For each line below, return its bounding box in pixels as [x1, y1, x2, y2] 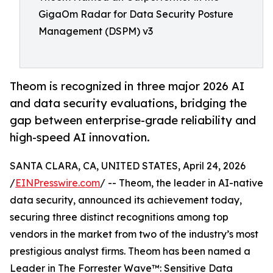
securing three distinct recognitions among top [10, 211, 229, 224]
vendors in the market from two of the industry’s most [10, 228, 258, 241]
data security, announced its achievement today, [10, 194, 242, 207]
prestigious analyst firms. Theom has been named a [10, 245, 250, 258]
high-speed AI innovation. [10, 130, 150, 144]
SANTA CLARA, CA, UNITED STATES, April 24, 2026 [10, 160, 246, 172]
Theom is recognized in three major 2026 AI [10, 79, 244, 93]
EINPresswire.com [15, 177, 100, 190]
